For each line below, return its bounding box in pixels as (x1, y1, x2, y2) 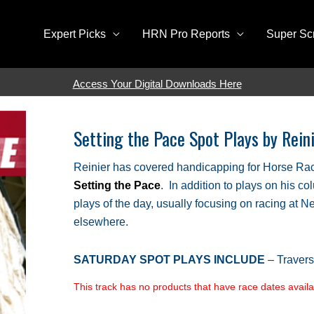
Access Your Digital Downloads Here (72, 77, 242, 90)
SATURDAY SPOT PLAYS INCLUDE (74, 254, 265, 266)
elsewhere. (74, 216, 128, 228)
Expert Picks (43, 27, 107, 40)
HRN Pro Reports (142, 27, 231, 40)
